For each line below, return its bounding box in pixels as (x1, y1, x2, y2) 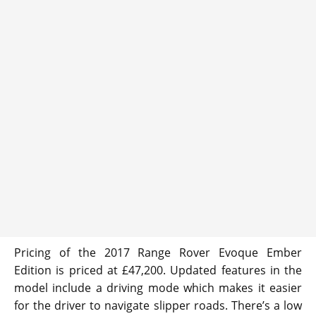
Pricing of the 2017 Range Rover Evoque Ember (14, 245, 302, 261)
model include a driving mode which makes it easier (14, 280, 302, 296)
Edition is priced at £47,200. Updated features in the (14, 262, 302, 279)
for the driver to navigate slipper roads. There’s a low (14, 298, 302, 314)
